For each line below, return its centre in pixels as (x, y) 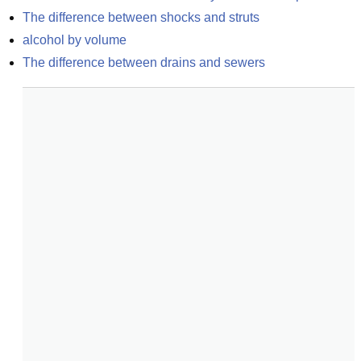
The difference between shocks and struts (141, 17)
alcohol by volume (75, 40)
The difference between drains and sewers (144, 62)
